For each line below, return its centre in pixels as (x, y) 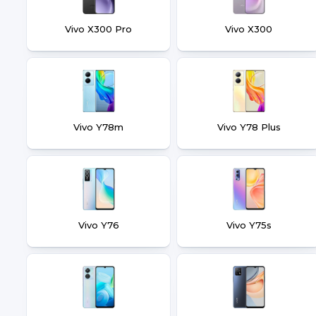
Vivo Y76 (98, 225)
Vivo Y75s (249, 225)
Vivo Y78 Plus (249, 127)
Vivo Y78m (98, 127)
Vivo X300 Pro (98, 29)
